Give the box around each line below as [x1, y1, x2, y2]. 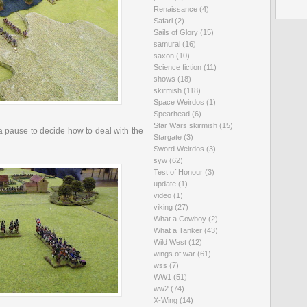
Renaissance [153, 5, 199, 13]
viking [153, 203, 175, 211]
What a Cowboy [153, 214, 208, 223]
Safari [153, 16, 175, 25]
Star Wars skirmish [153, 121, 219, 130]
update [153, 180, 178, 188]
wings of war [153, 249, 197, 258]
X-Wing [153, 296, 180, 304]
